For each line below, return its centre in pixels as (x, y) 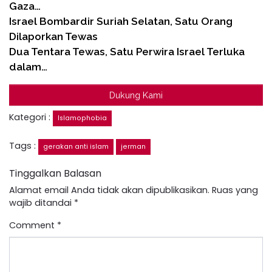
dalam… (28, 66)
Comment (33, 225)
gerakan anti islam (76, 146)
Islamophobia (82, 118)
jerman (133, 146)
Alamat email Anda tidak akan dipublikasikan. (109, 190)
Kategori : (31, 117)
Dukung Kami (136, 95)
